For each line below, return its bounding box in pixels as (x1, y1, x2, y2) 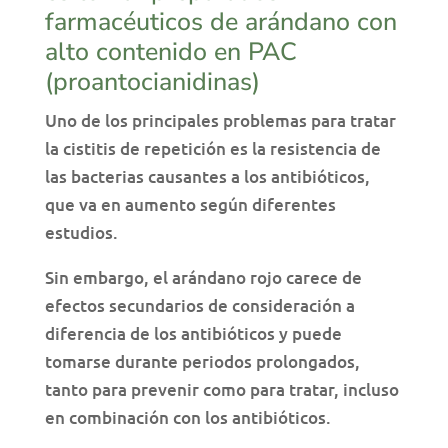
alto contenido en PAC (44, 35, 297, 70)
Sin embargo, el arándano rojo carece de (44, 266, 362, 290)
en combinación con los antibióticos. (44, 406, 331, 430)
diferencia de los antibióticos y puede (44, 322, 342, 346)
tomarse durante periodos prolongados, (44, 350, 360, 374)
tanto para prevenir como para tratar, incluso (44, 378, 399, 402)
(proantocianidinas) (44, 65, 260, 100)
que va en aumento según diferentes (44, 193, 336, 217)
